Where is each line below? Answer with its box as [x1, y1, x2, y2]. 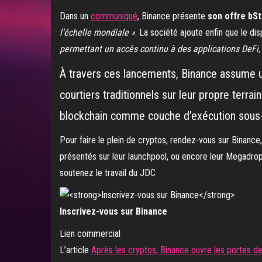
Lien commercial [60, 228, 120, 240]
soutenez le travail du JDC [60, 167, 156, 178]
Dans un [60, 10, 91, 22]
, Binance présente [137, 10, 205, 22]
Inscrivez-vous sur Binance [60, 206, 167, 218]
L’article [60, 244, 91, 256]
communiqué [91, 10, 137, 22]
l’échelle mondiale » [60, 26, 135, 38]
